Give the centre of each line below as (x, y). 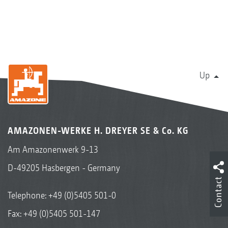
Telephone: (28, 195)
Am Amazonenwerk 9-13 (53, 149)
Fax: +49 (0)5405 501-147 (54, 213)
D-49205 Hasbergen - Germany (64, 167)
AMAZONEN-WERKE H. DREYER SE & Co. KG (98, 130)
